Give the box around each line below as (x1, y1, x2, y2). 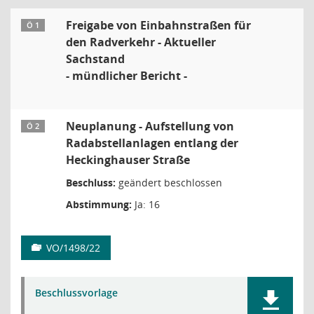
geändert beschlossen (116, 176, 222, 189)
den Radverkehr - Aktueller (66, 34, 216, 50)
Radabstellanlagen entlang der (66, 135, 238, 151)
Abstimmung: (66, 198, 132, 211)
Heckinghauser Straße (66, 152, 190, 168)
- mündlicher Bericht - (66, 68, 187, 83)
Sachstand (66, 51, 125, 67)
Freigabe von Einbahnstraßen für (66, 18, 251, 33)
